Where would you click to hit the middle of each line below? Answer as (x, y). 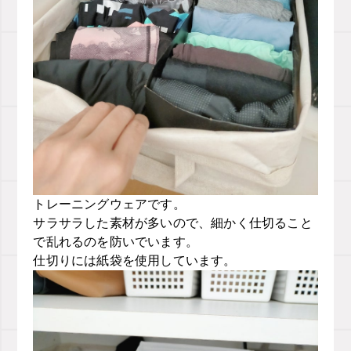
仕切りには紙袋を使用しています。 (135, 260)
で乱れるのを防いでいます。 (116, 241)
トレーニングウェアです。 (109, 204)
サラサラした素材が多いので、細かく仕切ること (173, 223)
